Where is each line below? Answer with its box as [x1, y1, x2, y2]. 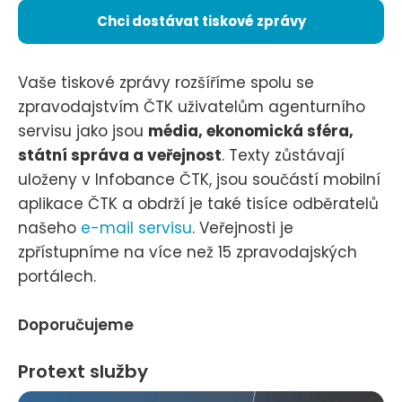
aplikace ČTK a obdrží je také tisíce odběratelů [18, 193, 379, 215]
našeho [18, 217, 81, 240]
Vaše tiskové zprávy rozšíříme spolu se [18, 72, 314, 94]
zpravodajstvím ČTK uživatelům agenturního [18, 96, 365, 118]
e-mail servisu [81, 217, 192, 240]
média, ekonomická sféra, [148, 120, 354, 143]
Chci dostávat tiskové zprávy [96, 12, 306, 31]
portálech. [18, 266, 96, 288]
